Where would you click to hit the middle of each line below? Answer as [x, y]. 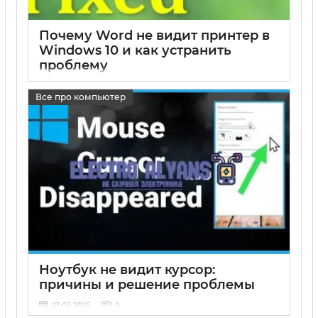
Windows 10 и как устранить [135, 51]
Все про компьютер [81, 97]
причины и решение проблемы [147, 285]
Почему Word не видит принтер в [154, 36]
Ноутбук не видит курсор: [127, 270]
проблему [73, 66]
